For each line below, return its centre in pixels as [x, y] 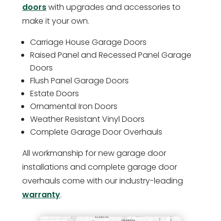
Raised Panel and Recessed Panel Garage [110, 55]
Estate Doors [54, 94]
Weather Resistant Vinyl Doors [87, 119]
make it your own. [55, 21]
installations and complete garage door [99, 167]
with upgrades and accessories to [113, 7]
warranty [41, 195]
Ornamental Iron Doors [74, 107]
